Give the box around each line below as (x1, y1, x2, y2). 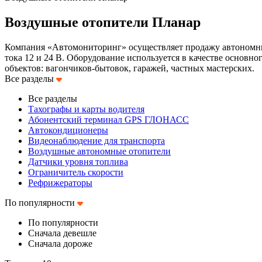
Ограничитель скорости (28, 167, 123, 177)
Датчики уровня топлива (28, 156, 128, 167)
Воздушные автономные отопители (28, 146, 171, 156)
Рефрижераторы (28, 177, 92, 188)
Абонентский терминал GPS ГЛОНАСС (28, 114, 189, 125)
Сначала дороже (28, 238, 92, 249)
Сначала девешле (28, 227, 96, 238)
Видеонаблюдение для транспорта (28, 135, 165, 146)
